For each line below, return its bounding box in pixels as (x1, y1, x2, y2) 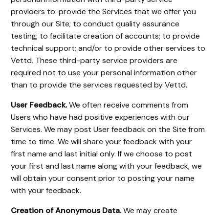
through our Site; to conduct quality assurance (11, 19, 180, 29)
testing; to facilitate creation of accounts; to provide (11, 31, 200, 41)
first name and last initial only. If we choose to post (11, 149, 193, 159)
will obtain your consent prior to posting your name (11, 173, 195, 183)
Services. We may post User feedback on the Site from (11, 124, 205, 134)
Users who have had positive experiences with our (11, 112, 190, 122)
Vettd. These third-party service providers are (11, 55, 178, 66)
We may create (121, 205, 178, 216)
